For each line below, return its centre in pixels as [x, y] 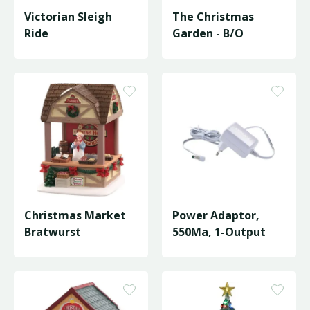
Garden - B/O [208, 33]
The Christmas [213, 17]
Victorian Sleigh [68, 17]
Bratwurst [53, 232]
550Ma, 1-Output [219, 232]
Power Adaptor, [216, 215]
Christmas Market [75, 215]
